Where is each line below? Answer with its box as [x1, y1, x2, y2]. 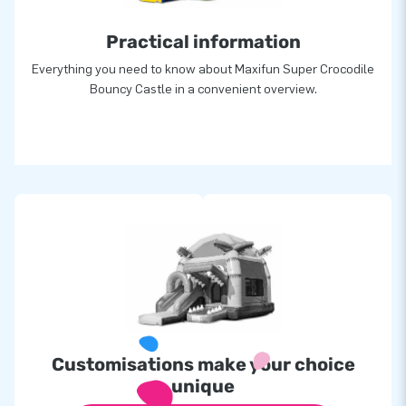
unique [171, 374, 235, 397]
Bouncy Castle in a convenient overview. [89, 81, 317, 97]
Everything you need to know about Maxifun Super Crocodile [32, 61, 374, 77]
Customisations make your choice [51, 353, 355, 375]
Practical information [105, 30, 301, 53]
